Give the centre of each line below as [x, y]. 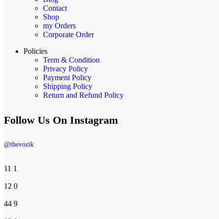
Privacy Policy [66, 68]
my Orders [59, 25]
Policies [35, 51]
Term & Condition [71, 60]
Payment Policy [67, 77]
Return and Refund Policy [83, 95]
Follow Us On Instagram [61, 120]
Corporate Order [68, 34]
